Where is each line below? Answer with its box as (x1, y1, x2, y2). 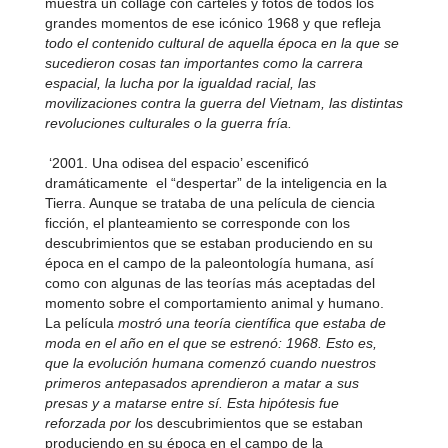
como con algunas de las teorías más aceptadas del (44, 275, 375, 291)
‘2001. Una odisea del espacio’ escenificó (44, 155, 309, 171)
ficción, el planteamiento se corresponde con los (44, 215, 350, 231)
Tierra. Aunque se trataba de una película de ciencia (44, 195, 375, 211)
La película (44, 315, 118, 331)
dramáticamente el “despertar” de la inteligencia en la (44, 175, 387, 191)
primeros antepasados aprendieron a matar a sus (44, 375, 359, 391)
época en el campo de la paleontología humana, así (44, 255, 374, 271)
